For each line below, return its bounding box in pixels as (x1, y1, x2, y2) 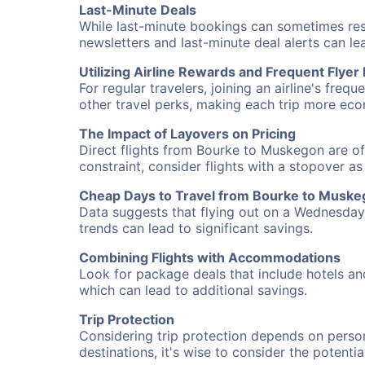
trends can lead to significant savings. (79, 220, 313, 236)
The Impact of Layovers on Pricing (79, 125, 296, 142)
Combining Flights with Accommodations (79, 249, 341, 266)
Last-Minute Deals (79, 2, 196, 18)
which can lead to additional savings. (79, 282, 307, 298)
